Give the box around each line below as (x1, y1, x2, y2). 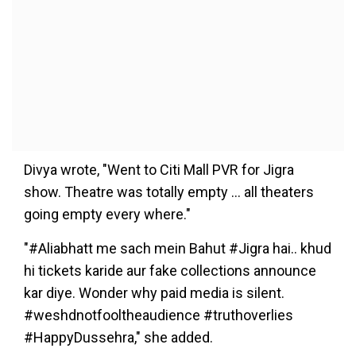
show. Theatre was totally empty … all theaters (24, 184, 314, 200)
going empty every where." (24, 206, 191, 222)
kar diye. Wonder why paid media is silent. (24, 284, 284, 301)
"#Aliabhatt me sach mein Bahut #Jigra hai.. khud (24, 240, 331, 257)
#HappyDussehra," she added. (24, 329, 213, 346)
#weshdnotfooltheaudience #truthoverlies (24, 307, 293, 323)
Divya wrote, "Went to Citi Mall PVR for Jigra (24, 161, 294, 178)
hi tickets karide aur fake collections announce (24, 262, 316, 279)
